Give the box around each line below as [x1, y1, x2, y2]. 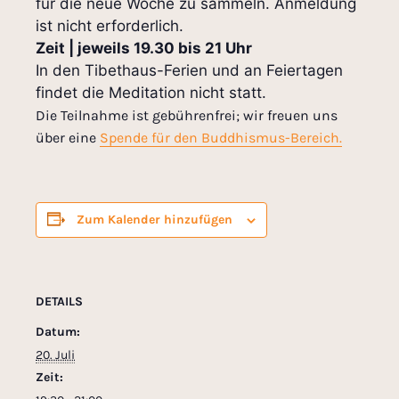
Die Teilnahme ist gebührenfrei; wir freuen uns [36, 107, 338, 125]
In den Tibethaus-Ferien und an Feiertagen [36, 61, 343, 80]
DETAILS [36, 294, 83, 310]
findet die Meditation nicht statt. [36, 84, 266, 102]
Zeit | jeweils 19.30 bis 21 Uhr [36, 39, 252, 58]
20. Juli [36, 347, 75, 363]
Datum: [36, 324, 80, 340]
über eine [36, 129, 100, 147]
